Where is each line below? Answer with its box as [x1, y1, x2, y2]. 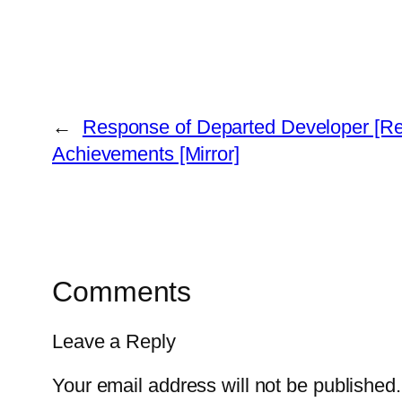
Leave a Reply [52, 330, 176, 354]
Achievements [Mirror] [52, 142, 240, 165]
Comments [52, 275, 192, 308]
